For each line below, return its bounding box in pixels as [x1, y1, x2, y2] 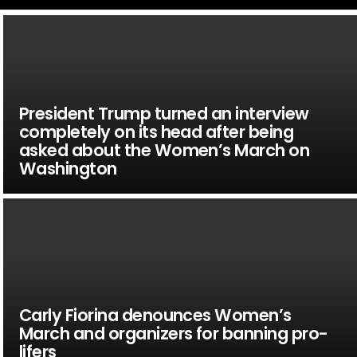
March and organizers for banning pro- [18, 321, 328, 345]
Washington [18, 156, 117, 180]
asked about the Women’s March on [18, 138, 310, 162]
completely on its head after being [18, 120, 294, 143]
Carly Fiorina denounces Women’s [18, 303, 292, 327]
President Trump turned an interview [18, 101, 309, 125]
